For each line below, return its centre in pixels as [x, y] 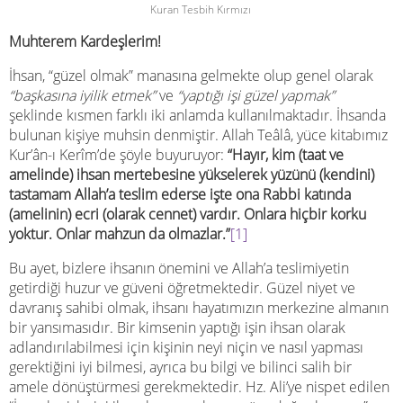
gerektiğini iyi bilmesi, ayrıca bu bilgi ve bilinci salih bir [180, 367]
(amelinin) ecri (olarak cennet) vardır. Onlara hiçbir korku [188, 214]
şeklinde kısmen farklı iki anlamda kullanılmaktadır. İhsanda [197, 115]
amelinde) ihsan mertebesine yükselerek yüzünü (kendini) [192, 174]
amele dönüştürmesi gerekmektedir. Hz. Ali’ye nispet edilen [199, 386]
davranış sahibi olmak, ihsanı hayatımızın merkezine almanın [199, 307]
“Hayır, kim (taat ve [286, 154]
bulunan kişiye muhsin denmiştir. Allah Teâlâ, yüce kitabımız [198, 134]
